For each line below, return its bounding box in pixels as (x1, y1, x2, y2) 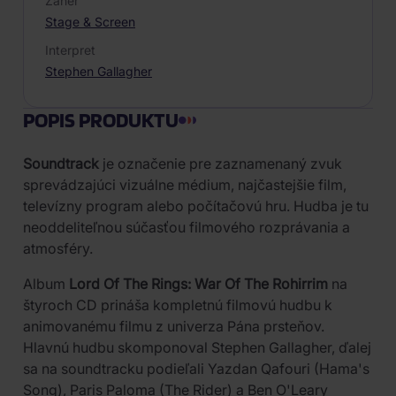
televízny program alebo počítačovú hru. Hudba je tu (23, 197, 369, 215)
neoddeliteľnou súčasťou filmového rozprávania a (23, 218, 350, 236)
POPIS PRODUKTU (23, 107, 179, 133)
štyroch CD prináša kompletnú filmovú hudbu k (23, 296, 332, 314)
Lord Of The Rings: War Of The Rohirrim (69, 275, 328, 293)
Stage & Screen (45, 14, 135, 29)
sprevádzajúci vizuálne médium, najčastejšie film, (23, 176, 346, 194)
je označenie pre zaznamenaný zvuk (99, 155, 342, 172)
